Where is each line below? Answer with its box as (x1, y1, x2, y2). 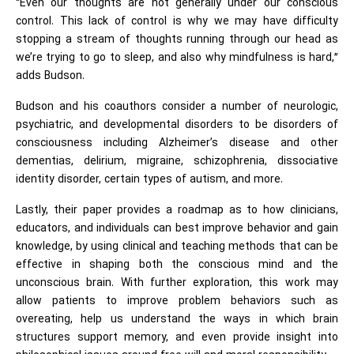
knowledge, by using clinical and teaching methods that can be (16, 239, 338, 256)
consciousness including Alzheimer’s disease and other (16, 135, 338, 153)
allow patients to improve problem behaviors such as (16, 293, 338, 311)
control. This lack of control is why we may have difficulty (16, 13, 338, 31)
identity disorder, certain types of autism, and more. (16, 171, 283, 189)
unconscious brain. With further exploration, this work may (16, 275, 338, 292)
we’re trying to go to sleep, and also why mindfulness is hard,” (16, 50, 338, 67)
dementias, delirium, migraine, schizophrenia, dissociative (16, 153, 338, 171)
